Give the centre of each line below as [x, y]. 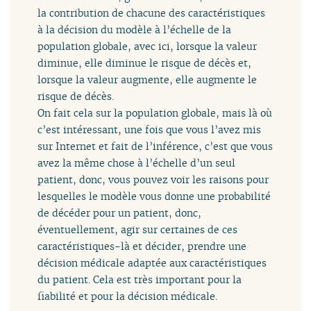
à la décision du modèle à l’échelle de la [135, 30]
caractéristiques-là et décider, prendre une [142, 246]
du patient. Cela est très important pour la [140, 280]
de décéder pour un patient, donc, [120, 213]
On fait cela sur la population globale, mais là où [155, 113]
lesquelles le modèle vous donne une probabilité [154, 196]
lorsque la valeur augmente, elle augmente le [148, 80]
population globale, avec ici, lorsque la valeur [148, 47]
